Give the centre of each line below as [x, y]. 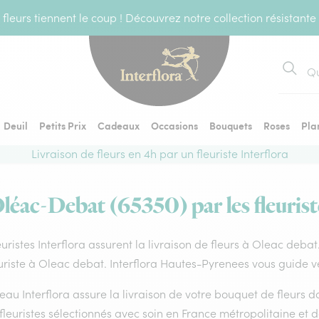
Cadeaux [119, 125]
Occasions [174, 125]
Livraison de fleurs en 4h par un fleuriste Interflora [159, 154]
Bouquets [231, 125]
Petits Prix [63, 125]
